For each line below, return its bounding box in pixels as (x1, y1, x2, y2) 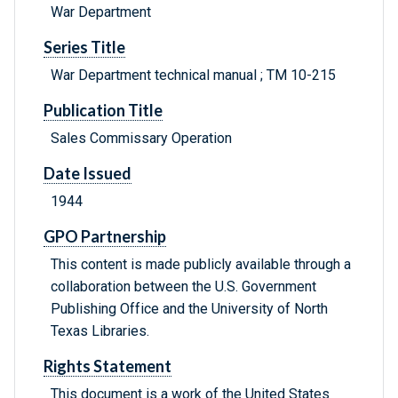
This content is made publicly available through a (51, 256, 351, 274)
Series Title (44, 37, 125, 58)
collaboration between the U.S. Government (51, 278, 316, 296)
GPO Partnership (44, 227, 166, 247)
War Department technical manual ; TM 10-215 (51, 67, 336, 84)
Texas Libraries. (51, 322, 149, 340)
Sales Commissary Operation (51, 130, 232, 147)
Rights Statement (44, 356, 171, 377)
